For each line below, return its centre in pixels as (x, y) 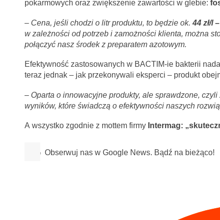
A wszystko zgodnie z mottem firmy (86, 125)
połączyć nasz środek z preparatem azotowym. (105, 44)
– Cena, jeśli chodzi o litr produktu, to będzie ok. (108, 23)
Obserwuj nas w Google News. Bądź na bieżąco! (130, 153)
